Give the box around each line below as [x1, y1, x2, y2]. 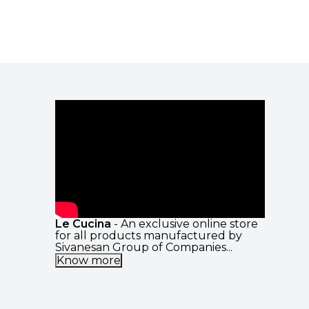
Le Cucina [55, 217, 111, 231]
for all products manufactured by [55, 229, 242, 243]
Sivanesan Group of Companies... [55, 241, 232, 255]
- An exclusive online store [111, 217, 258, 231]
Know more [57, 254, 121, 268]
